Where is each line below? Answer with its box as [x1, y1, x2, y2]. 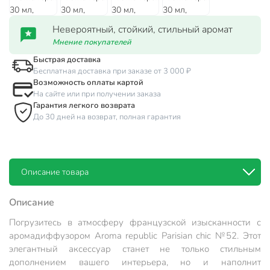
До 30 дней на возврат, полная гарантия [33, 111, 181, 123]
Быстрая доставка [33, 54, 101, 66]
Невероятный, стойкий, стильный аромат [52, 22, 233, 36]
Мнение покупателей [52, 36, 131, 48]
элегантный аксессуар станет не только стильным [9, 243, 261, 256]
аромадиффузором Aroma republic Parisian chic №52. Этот [9, 230, 261, 242]
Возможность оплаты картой [33, 77, 143, 89]
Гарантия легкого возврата [33, 100, 135, 111]
